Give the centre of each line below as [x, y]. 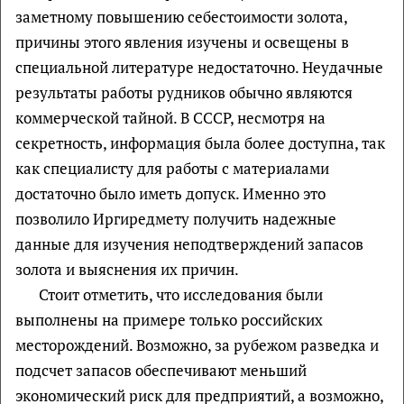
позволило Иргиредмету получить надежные [176, 218]
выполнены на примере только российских [169, 319]
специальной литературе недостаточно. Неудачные [199, 67]
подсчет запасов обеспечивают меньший [161, 370]
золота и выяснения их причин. [127, 269]
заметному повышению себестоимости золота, [181, 16]
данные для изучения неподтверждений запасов [189, 243]
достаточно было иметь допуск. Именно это [170, 193]
